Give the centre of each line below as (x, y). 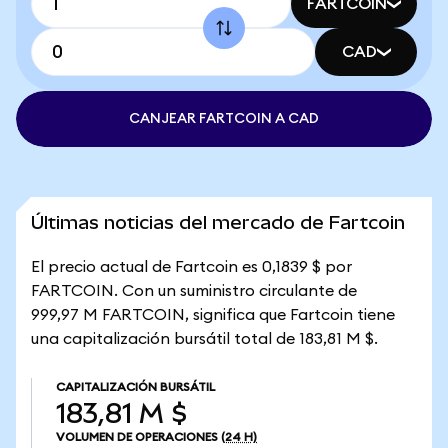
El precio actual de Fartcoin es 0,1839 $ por (191, 267)
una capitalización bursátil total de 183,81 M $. (204, 339)
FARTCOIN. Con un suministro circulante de (194, 291)
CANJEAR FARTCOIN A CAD (224, 119)
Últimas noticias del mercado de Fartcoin (218, 222)
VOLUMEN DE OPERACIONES (137, 437)
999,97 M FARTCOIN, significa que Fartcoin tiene (213, 315)
